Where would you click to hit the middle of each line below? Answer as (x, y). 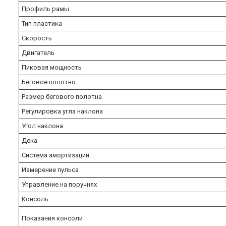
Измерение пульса (50, 169)
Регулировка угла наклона (62, 111)
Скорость (37, 38)
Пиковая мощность (52, 67)
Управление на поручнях (59, 184)
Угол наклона (42, 126)
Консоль (35, 199)
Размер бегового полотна (62, 96)
